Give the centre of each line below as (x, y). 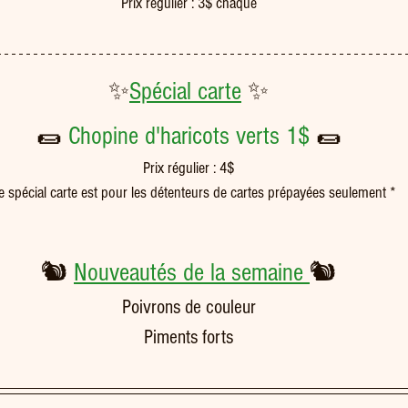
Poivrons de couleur (189, 307)
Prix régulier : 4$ (189, 168)
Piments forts (189, 337)
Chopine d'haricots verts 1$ (192, 136)
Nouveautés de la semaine (192, 273)
